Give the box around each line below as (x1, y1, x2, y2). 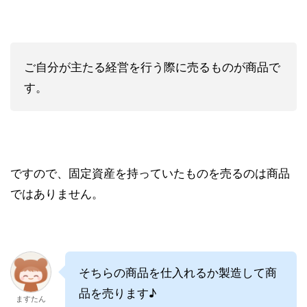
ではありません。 (10, 184, 103, 201)
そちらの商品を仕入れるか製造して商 (79, 262, 277, 280)
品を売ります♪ (79, 283, 156, 301)
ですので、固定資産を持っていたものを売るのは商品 (10, 163, 290, 181)
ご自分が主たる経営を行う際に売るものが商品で (24, 57, 280, 75)
